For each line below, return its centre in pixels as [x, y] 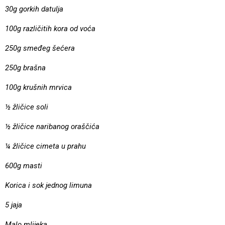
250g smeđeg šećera [40, 48]
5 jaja [14, 205]
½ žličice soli [27, 107]
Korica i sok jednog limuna [48, 185]
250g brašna [25, 68]
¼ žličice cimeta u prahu [45, 146]
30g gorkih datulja [34, 9]
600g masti [24, 165]
